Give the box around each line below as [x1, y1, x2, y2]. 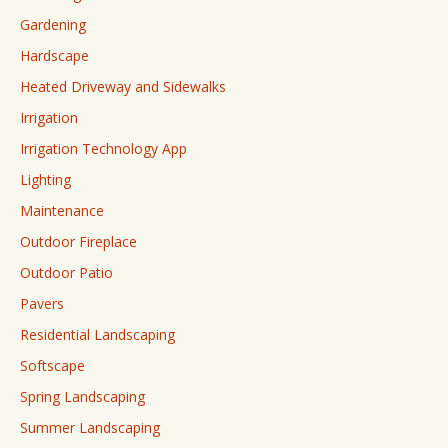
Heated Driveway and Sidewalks [20, 77, 226, 96]
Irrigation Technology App [20, 139, 187, 158]
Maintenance [20, 201, 104, 220]
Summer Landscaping [20, 418, 160, 437]
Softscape [20, 356, 85, 375]
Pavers [20, 294, 64, 313]
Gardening [20, 15, 86, 34]
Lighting [20, 170, 71, 189]
